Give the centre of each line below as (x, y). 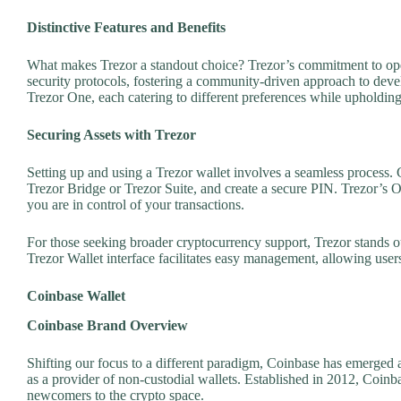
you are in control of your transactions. (136, 205)
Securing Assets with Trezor (111, 135)
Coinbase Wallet (76, 296)
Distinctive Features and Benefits (126, 28)
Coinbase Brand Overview (107, 326)
